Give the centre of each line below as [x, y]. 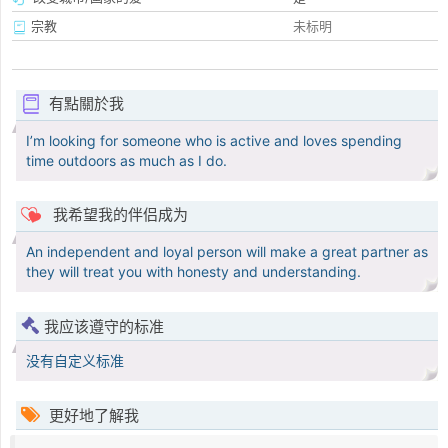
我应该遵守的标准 [104, 327]
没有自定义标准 [75, 361]
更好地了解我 [92, 416]
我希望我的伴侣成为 [118, 215]
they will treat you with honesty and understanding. [193, 272]
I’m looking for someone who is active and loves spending [214, 141]
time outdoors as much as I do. [126, 161]
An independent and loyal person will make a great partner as [227, 252]
